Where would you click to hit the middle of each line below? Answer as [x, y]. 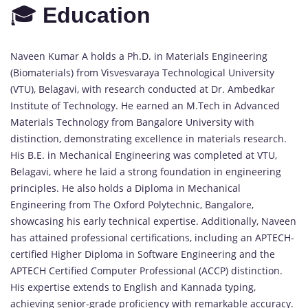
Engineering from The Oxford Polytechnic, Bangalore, [132, 204]
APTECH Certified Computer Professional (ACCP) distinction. [146, 270]
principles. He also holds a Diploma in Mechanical [125, 188]
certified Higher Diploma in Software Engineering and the [143, 254]
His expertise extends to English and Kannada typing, [133, 287]
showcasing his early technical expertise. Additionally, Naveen [153, 221]
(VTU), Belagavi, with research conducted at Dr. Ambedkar [143, 89]
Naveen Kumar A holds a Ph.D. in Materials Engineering [139, 56]
